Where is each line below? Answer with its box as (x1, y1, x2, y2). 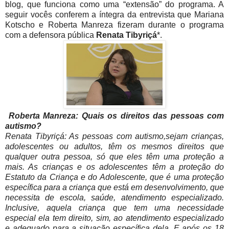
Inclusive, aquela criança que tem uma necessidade (5, 203, 224, 213)
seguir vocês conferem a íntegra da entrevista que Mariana (5, 10, 224, 19)
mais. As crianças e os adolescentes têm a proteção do (5, 163, 224, 172)
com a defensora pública (5, 31, 96, 40)
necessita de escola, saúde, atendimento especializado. (5, 193, 224, 202)
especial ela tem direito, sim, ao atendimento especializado (5, 214, 224, 223)
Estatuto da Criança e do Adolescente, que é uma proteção (5, 173, 224, 182)
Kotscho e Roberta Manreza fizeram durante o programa (5, 20, 224, 30)
